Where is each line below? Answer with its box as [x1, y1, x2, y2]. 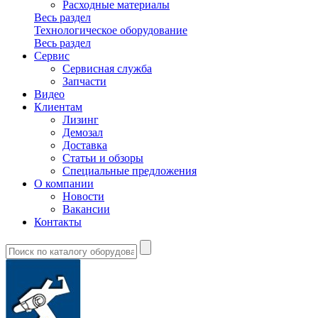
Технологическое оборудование [34, 24, 187, 36]
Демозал [62, 126, 103, 138]
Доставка [62, 139, 107, 151]
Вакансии [62, 203, 110, 215]
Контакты [34, 216, 82, 228]
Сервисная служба [62, 62, 152, 75]
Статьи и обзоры [62, 152, 143, 164]
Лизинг [62, 114, 99, 126]
